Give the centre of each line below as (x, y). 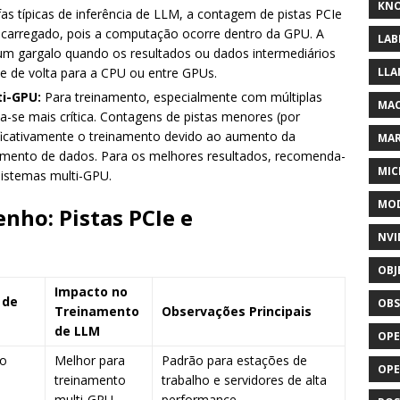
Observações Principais (237, 311)
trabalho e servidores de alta (244, 380)
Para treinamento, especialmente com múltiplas (182, 97)
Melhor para (90, 360)
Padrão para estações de (234, 360)
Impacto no (91, 292)
